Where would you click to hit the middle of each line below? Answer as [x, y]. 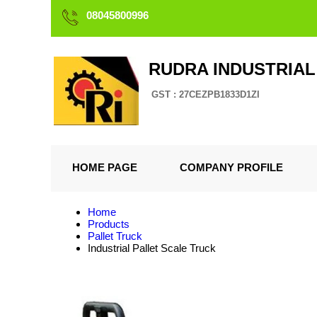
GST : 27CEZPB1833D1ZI [206, 94]
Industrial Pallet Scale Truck [152, 248]
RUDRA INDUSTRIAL [232, 69]
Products [109, 224]
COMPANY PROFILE [231, 167]
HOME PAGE [105, 167]
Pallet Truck [115, 236]
